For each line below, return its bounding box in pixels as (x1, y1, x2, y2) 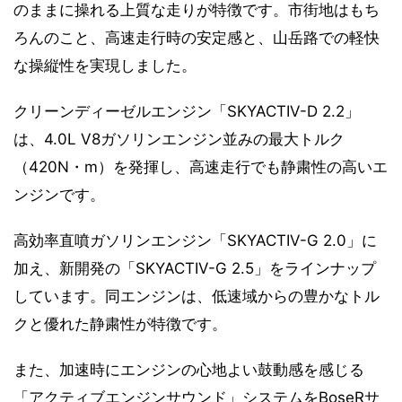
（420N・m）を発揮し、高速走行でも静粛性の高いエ (13, 157, 388, 176)
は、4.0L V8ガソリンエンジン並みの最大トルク (13, 129, 345, 148)
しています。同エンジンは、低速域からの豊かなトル (13, 286, 380, 305)
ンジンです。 (13, 185, 105, 204)
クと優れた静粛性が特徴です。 (13, 314, 227, 333)
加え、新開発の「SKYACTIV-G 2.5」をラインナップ (13, 258, 376, 277)
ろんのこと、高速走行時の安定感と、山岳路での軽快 (13, 28, 380, 47)
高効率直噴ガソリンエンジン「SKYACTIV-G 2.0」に (13, 231, 377, 249)
